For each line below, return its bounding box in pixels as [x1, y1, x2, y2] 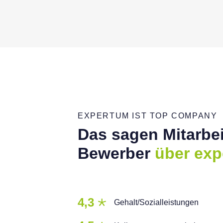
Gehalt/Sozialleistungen [114, 198, 199, 207]
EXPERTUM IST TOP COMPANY [78, 111, 218, 120]
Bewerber [78, 144, 155, 162]
